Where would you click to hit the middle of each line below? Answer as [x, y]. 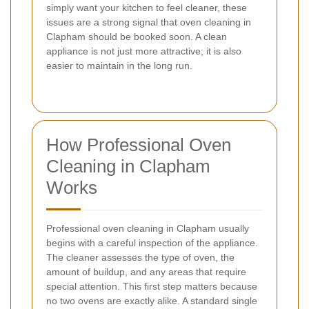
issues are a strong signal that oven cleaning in [149, 22]
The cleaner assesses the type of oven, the [140, 258]
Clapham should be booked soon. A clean [137, 37]
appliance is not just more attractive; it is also [144, 51]
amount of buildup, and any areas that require [146, 272]
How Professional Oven [139, 145]
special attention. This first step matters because [152, 287]
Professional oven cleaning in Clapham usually [148, 229]
